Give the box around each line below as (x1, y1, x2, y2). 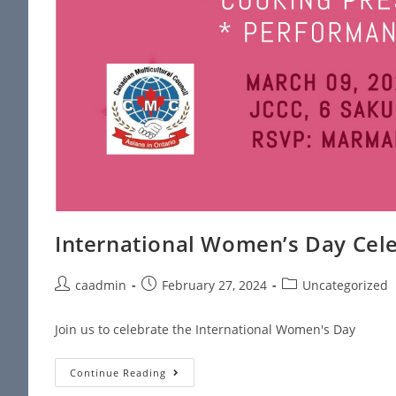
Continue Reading (70, 366, 166, 380)
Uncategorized (302, 277, 388, 294)
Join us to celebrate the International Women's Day (55, 321, 355, 339)
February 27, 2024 (162, 277, 267, 294)
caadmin (75, 277, 126, 294)
